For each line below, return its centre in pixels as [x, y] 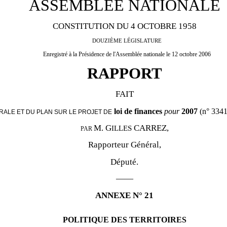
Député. [125, 162]
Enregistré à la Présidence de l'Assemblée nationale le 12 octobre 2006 [127, 54]
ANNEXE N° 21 [125, 196]
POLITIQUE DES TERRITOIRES [124, 219]
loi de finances [139, 111]
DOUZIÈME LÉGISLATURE [127, 41]
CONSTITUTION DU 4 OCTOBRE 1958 [124, 26]
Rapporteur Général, [124, 145]
